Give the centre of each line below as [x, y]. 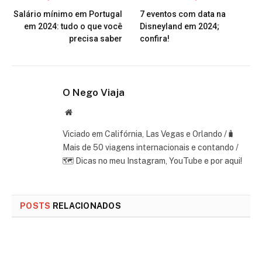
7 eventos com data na [183, 14]
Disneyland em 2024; [180, 26]
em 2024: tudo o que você [73, 26]
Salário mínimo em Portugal [68, 14]
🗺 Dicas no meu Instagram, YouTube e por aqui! [152, 161]
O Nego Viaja [94, 92]
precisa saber [96, 38]
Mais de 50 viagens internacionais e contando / [151, 147]
